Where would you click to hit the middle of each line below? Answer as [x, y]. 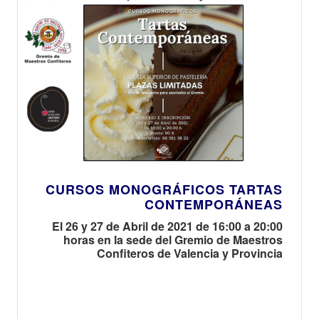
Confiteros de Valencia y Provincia [190, 253]
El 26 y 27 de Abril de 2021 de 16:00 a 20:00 [167, 226]
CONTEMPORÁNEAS [214, 204]
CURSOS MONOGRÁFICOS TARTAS [164, 189]
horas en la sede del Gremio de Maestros [173, 239]
